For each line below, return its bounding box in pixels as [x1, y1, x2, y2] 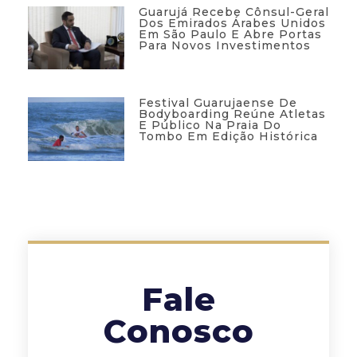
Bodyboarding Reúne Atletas [138, 107, 326, 122]
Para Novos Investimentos [138, 37, 311, 53]
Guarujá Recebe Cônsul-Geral [138, 4, 329, 19]
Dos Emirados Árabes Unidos [138, 15, 326, 30]
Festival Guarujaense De [138, 96, 297, 111]
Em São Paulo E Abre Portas [138, 26, 322, 41]
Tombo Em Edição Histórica [138, 129, 318, 144]
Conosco [103, 312, 254, 351]
